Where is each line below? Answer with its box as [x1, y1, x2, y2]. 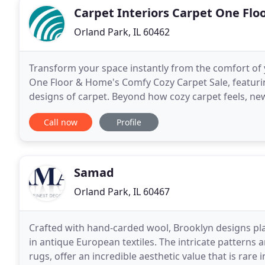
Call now [44, 117, 77, 128]
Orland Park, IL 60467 [74, 185, 170, 198]
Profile [117, 117, 141, 128]
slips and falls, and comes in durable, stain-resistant [29, 104, 260, 117]
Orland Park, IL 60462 [74, 25, 170, 38]
